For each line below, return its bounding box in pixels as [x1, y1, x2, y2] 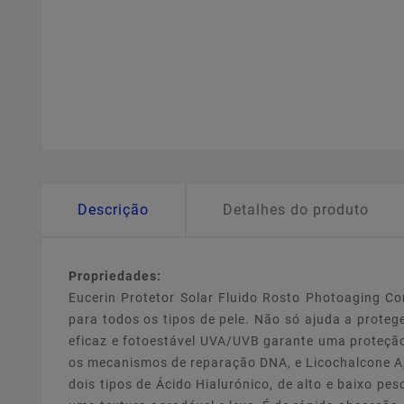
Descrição [78, 201, 149, 219]
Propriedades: [69, 269, 161, 284]
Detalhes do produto [223, 201, 369, 219]
